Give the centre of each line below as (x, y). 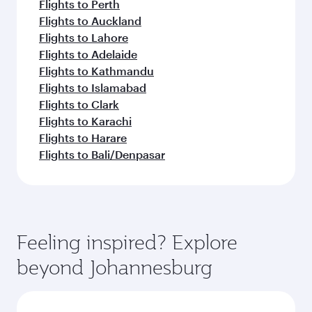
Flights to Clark (79, 104)
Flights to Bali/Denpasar (102, 154)
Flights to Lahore (84, 37)
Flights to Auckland (90, 21)
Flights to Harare (83, 138)
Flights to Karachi (85, 121)
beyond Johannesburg (115, 267)
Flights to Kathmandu (96, 71)
